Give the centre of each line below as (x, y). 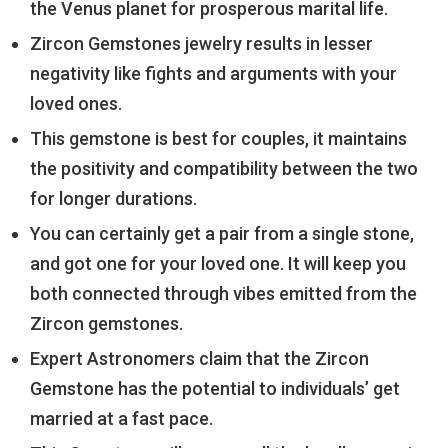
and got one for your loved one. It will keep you (218, 264)
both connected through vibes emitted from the (223, 294)
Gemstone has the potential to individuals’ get (215, 389)
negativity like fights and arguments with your (213, 74)
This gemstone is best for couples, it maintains (218, 139)
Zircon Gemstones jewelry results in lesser (201, 44)
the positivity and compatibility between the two (224, 169)
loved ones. (76, 104)
